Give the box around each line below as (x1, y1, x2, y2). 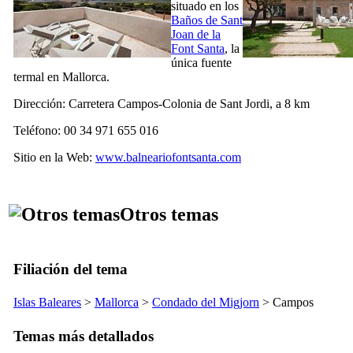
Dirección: (13, 96, 69, 110)
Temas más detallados (13, 327, 154, 344)
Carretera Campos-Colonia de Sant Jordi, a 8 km (69, 96, 310, 110)
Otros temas (120, 203, 218, 225)
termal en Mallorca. (13, 69, 110, 84)
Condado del (152, 295, 219, 309)
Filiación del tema (13, 260, 128, 277)
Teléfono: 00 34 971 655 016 (13, 123, 158, 137)
